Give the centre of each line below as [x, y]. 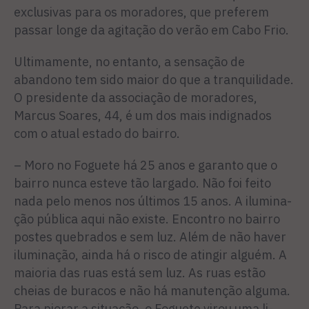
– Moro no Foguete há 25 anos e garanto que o [146, 165]
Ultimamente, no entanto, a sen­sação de [129, 62]
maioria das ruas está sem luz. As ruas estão [140, 273]
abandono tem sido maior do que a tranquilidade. [154, 80]
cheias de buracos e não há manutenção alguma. [152, 291]
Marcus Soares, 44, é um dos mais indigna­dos [143, 116]
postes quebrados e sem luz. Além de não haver [150, 237]
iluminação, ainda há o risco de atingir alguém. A [150, 255]
